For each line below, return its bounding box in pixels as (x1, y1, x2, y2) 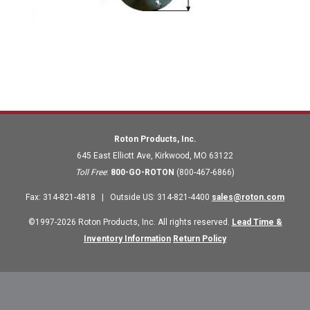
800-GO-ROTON (111, 167, 174, 178)
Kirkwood (155, 151, 190, 161)
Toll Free (75, 167, 107, 178)
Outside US (110, 192, 153, 203)
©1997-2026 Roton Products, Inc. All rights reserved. (28, 217, 232, 228)
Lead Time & (231, 217, 282, 228)
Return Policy (173, 234, 226, 244)
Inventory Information (84, 234, 171, 244)
